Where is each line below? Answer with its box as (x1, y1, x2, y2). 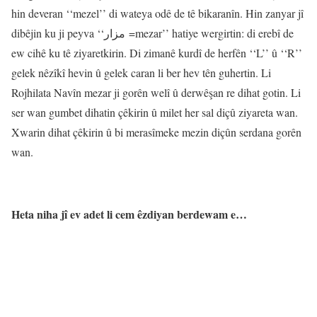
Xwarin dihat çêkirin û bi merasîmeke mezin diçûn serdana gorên (11, 124, 301, 139)
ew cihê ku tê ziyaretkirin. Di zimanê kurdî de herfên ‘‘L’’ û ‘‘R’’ (11, 45, 302, 60)
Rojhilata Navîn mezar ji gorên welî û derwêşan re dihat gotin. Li (11, 84, 301, 100)
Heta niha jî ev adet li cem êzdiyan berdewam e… (11, 205, 247, 222)
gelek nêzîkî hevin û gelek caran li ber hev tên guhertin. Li (11, 64, 271, 80)
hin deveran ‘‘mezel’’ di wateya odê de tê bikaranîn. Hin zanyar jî (11, 5, 304, 21)
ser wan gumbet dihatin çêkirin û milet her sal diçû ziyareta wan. (11, 104, 298, 120)
